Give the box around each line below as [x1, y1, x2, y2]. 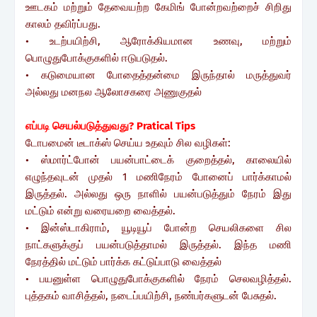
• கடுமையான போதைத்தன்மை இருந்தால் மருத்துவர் [25, 68, 292, 81]
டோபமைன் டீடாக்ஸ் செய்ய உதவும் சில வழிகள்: [25, 136, 231, 149]
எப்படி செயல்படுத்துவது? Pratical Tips [25, 119, 198, 132]
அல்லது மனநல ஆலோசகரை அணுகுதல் [25, 85, 202, 98]
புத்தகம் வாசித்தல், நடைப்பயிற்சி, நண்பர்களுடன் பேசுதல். [25, 289, 277, 302]
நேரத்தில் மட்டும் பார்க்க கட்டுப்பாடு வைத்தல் [25, 255, 221, 268]
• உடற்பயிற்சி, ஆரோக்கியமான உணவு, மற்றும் [25, 34, 292, 47]
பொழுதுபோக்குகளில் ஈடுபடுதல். [25, 51, 168, 64]
